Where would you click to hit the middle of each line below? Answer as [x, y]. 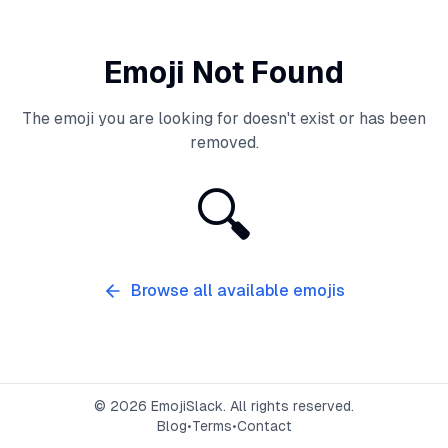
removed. [224, 142]
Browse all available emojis [238, 290]
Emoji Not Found [224, 72]
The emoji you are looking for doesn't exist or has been [224, 118]
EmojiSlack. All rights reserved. [250, 406]
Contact [264, 426]
